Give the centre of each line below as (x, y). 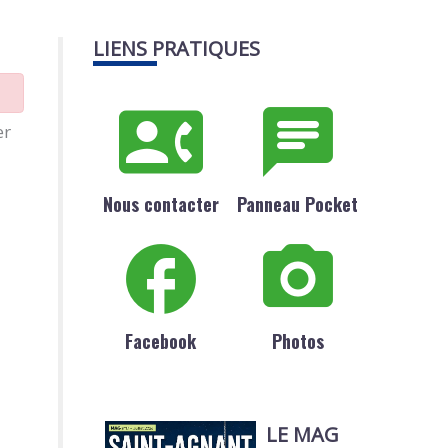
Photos (297, 341)
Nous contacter (160, 203)
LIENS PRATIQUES (176, 48)
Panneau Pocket (298, 203)
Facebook (161, 341)
